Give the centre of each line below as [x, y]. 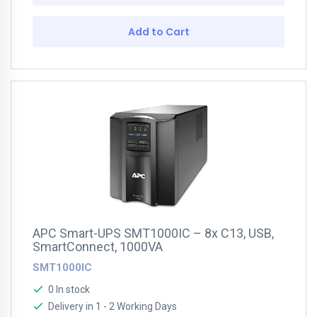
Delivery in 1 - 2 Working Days [113, 306]
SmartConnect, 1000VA [98, 247]
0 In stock [69, 289]
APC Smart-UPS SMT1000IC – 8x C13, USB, [153, 233]
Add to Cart [158, 32]
